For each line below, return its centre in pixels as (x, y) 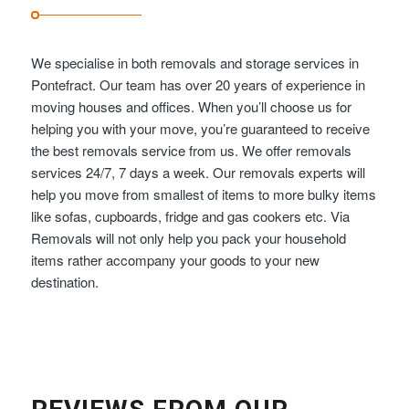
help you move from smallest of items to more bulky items (203, 194)
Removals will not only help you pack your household (188, 238)
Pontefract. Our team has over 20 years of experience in (198, 84)
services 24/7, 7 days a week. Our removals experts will (198, 172)
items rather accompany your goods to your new (175, 260)
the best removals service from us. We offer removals (191, 150)
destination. (64, 282)
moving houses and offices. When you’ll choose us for (191, 106)
